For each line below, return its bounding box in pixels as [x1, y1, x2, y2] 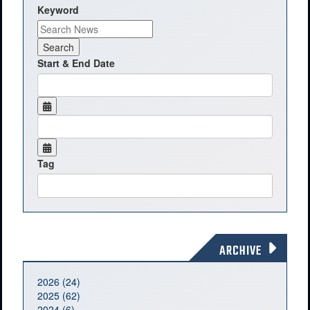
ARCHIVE [219, 241, 262, 262]
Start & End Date [37, 55, 115, 70]
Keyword [37, 2, 79, 17]
